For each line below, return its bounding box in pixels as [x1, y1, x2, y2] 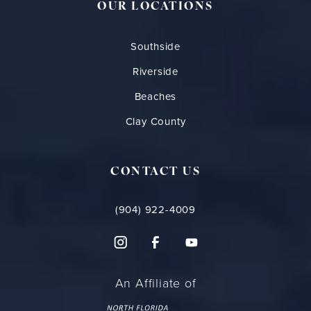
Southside [130, 39, 181, 55]
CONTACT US [110, 167, 201, 178]
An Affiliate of [115, 274, 196, 293]
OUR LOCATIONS [97, 1, 214, 13]
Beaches [134, 89, 177, 105]
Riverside [132, 64, 179, 80]
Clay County [125, 114, 186, 130]
